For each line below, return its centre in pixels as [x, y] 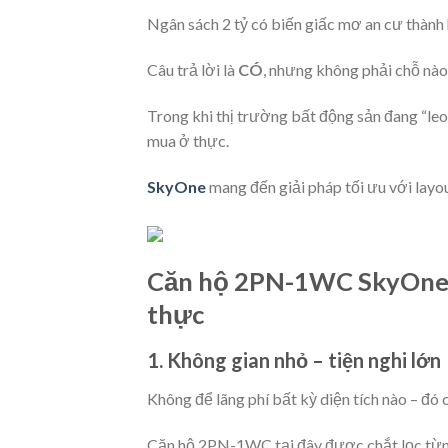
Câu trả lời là [192, 69]
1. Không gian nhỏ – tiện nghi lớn [294, 359]
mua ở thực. [188, 140]
